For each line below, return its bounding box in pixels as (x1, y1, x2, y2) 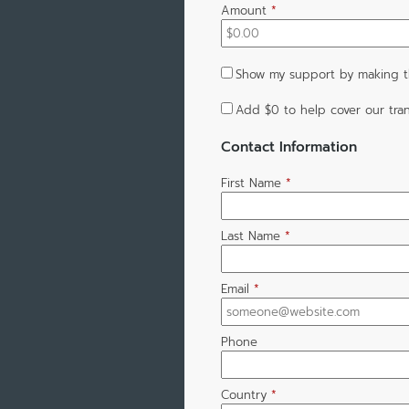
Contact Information (220, 135, 357, 157)
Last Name (220, 227, 280, 246)
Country (220, 386, 267, 404)
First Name (220, 174, 281, 193)
